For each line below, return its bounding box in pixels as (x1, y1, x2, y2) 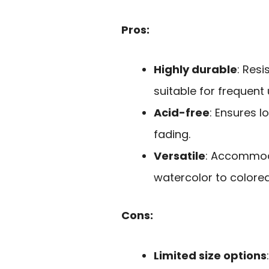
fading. (154, 127, 190, 142)
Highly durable (154, 62, 237, 77)
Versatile (154, 148, 205, 164)
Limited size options (154, 247, 267, 263)
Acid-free (154, 105, 210, 121)
